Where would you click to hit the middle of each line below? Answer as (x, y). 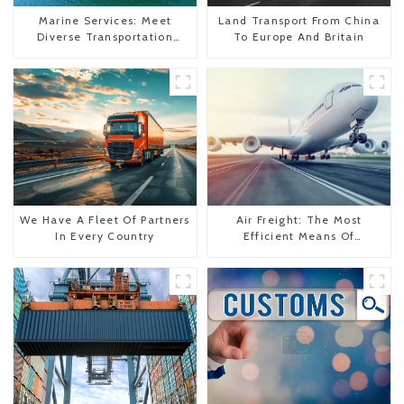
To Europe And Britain (299, 36)
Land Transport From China (299, 20)
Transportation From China (299, 252)
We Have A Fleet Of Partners (105, 220)
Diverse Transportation (105, 36)
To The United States (299, 269)
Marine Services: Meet (105, 20)
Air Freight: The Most (299, 220)
